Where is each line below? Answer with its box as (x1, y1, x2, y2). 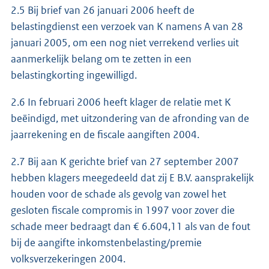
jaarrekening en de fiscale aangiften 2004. (11, 127, 199, 141)
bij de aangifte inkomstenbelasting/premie (11, 235, 202, 249)
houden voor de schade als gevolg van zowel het (11, 187, 226, 201)
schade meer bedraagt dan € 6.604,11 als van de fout (11, 219, 250, 233)
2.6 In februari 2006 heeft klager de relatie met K (11, 95, 231, 109)
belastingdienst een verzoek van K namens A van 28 (11, 19, 243, 33)
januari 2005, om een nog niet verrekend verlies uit (11, 35, 239, 49)
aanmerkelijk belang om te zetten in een (11, 52, 192, 65)
